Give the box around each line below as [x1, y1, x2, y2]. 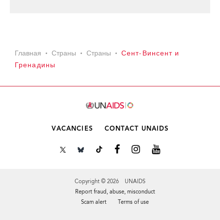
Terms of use [118, 200, 149, 205]
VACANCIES [51, 126, 93, 132]
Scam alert [81, 200, 107, 205]
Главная [15, 51, 41, 57]
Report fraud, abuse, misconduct [75, 190, 155, 195]
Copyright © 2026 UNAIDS [75, 179, 145, 185]
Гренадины [15, 62, 55, 69]
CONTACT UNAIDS [104, 126, 169, 132]
